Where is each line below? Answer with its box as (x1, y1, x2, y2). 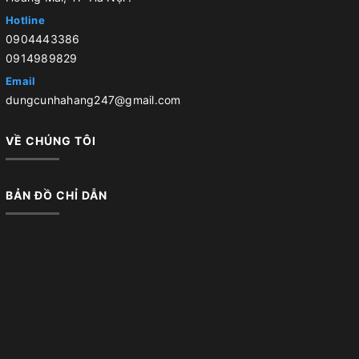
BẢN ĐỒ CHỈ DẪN (6, 188, 107, 203)
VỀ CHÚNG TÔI (6, 134, 96, 148)
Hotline (6, 14, 45, 27)
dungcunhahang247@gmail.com (6, 93, 181, 107)
